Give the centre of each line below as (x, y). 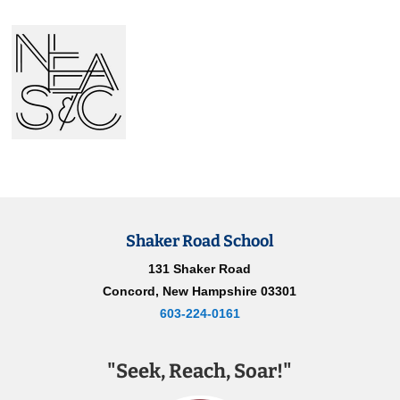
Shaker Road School (200, 242)
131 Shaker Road (200, 269)
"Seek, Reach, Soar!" (200, 371)
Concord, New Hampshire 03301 (200, 292)
